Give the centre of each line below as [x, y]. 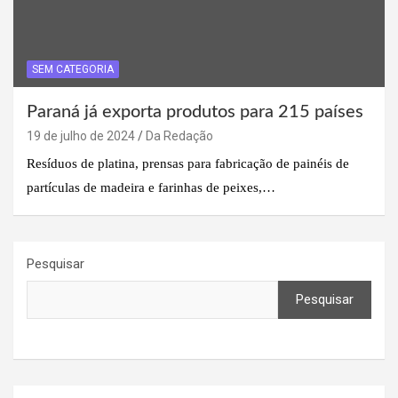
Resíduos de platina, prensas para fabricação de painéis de [188, 163]
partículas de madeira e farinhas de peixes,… [151, 187]
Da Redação [179, 135]
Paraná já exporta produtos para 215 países [195, 111]
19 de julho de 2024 [81, 135]
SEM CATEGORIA [73, 69]
